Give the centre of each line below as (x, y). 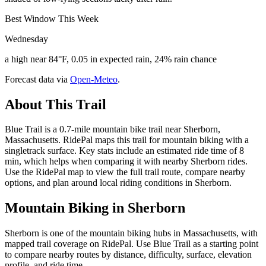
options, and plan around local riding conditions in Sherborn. (118, 183)
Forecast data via (36, 79)
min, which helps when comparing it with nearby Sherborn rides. (126, 161)
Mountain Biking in (66, 208)
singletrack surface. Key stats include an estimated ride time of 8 (124, 151)
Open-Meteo (94, 79)
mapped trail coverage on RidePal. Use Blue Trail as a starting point (132, 244)
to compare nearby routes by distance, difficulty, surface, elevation (128, 255)
